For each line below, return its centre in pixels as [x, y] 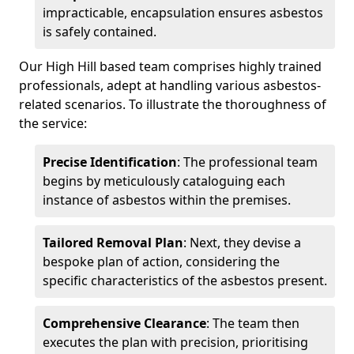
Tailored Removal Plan [113, 242]
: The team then [253, 323]
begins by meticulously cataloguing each [164, 181]
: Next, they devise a [242, 242]
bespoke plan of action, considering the [161, 261]
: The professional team [247, 162]
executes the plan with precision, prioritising [175, 342]
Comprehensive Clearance [124, 323]
